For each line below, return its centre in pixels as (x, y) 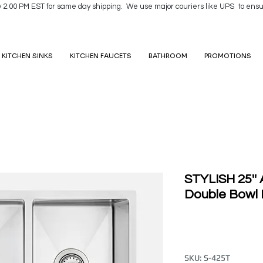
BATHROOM (168, 56)
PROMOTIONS (227, 56)
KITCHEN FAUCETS (100, 56)
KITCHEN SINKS (27, 56)
